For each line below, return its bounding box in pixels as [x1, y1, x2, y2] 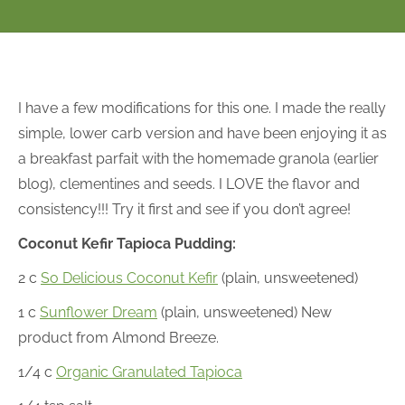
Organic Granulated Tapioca [56, 363, 242, 381]
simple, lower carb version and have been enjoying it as [18, 125, 387, 142]
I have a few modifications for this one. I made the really [18, 99, 386, 117]
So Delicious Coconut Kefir [41, 269, 218, 287]
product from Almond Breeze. [18, 329, 219, 346]
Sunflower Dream [40, 304, 157, 321]
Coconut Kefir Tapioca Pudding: [18, 235, 236, 252]
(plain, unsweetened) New [157, 304, 332, 321]
